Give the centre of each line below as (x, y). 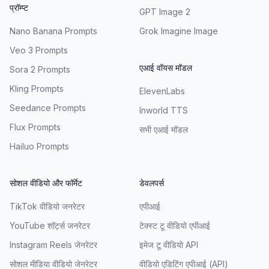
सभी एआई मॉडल (164, 129)
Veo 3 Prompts (39, 50)
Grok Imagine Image (179, 31)
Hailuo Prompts (39, 146)
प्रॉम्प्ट (19, 7)
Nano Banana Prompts (53, 31)
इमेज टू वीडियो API (169, 244)
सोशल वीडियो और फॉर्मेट (46, 183)
